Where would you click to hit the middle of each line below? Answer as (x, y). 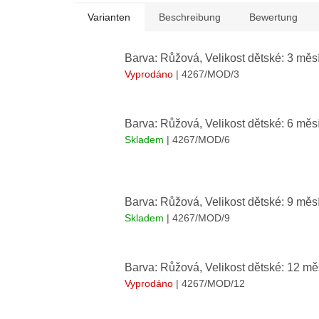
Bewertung (273, 17)
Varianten (109, 17)
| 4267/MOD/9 (198, 218)
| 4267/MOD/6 (198, 140)
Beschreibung (190, 17)
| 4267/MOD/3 (208, 74)
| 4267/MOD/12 (210, 283)
